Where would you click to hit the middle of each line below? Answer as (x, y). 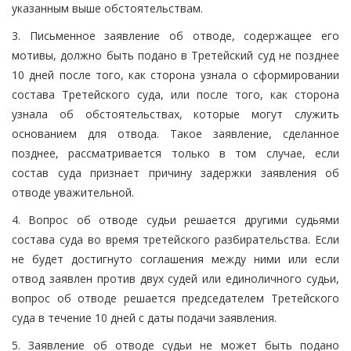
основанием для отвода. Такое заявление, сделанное (175, 133)
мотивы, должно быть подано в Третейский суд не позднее (175, 55)
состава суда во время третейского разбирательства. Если (175, 239)
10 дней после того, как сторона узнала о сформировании (175, 74)
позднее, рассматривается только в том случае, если (175, 153)
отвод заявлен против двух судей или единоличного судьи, (175, 278)
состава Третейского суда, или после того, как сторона (175, 94)
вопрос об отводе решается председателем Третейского (175, 298)
